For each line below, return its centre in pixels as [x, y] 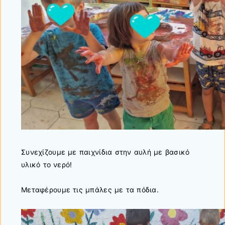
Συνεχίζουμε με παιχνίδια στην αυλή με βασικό [105, 152]
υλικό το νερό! [47, 165]
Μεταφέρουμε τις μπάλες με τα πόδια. [90, 190]
